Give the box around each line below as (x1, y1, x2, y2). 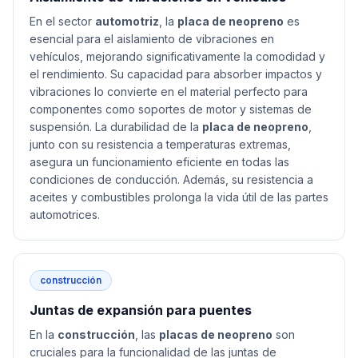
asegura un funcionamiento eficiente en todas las (30, 155, 289, 169)
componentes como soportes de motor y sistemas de (30, 102, 312, 116)
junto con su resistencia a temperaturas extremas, (30, 137, 291, 151)
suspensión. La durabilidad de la (30, 120, 202, 133)
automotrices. (30, 208, 100, 221)
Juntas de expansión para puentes (30, 302, 252, 318)
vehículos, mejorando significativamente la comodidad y (30, 50, 325, 63)
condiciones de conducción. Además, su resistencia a (30, 173, 313, 186)
